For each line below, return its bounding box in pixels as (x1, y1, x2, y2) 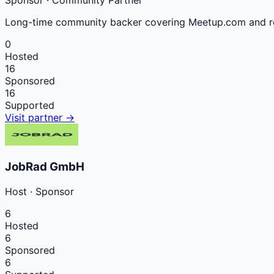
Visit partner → (5, 111, 75, 124)
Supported (5, 99, 54, 112)
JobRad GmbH (5, 159, 84, 174)
